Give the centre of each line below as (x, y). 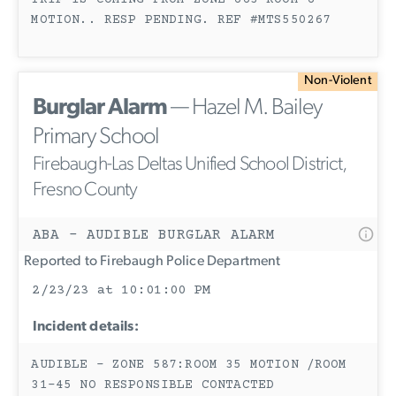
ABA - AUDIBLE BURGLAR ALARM (154, 235)
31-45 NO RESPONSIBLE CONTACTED (153, 386)
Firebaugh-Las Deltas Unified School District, (190, 164)
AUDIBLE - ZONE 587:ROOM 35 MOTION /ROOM (189, 366)
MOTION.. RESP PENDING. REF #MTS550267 (181, 20)
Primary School (96, 137)
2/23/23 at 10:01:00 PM (121, 290)
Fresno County (85, 190)
